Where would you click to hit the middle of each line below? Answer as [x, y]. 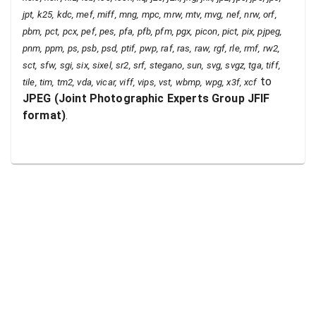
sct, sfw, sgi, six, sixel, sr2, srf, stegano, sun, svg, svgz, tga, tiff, [152, 66]
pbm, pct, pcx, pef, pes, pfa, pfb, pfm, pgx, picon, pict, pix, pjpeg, [153, 32]
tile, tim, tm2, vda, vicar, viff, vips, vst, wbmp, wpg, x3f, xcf [140, 83]
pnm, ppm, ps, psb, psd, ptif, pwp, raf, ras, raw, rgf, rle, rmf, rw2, [152, 49]
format [42, 116]
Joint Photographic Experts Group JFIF [164, 99]
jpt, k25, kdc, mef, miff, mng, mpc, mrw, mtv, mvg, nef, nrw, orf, [150, 15]
